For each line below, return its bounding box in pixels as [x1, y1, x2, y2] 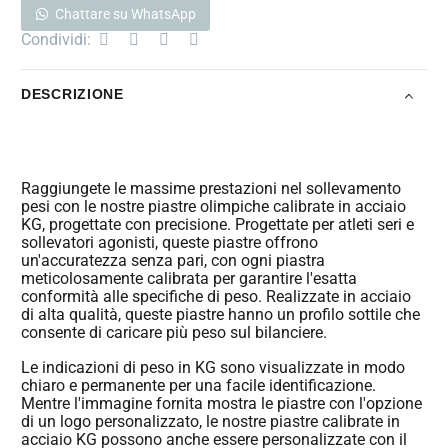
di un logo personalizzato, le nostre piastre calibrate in [21, 412, 400, 432]
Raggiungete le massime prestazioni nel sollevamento [21, 178, 401, 198]
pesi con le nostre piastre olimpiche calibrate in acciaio [21, 196, 406, 216]
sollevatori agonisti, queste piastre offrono [21, 232, 318, 252]
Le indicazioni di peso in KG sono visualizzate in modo [21, 358, 405, 378]
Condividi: [21, 29, 91, 49]
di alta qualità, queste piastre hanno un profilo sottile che [21, 304, 420, 324]
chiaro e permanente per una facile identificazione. [21, 376, 376, 396]
